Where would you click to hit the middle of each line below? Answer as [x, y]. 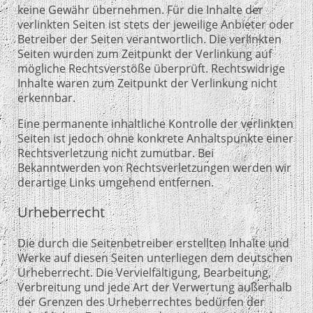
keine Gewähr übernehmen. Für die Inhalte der [140, 10]
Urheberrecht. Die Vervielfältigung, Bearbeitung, [144, 272]
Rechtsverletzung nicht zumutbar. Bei [116, 153]
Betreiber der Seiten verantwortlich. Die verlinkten [150, 39]
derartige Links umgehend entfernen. [116, 183]
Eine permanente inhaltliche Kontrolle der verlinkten [155, 124]
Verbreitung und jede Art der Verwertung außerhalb [155, 287]
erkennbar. [46, 98]
